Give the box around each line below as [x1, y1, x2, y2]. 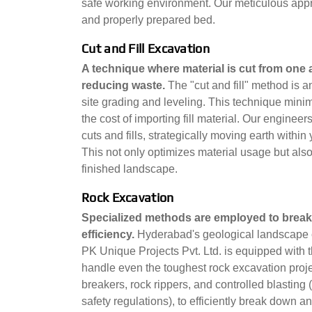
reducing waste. [81, 79, 168, 91]
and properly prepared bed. [81, 14, 215, 26]
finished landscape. [81, 163, 178, 175]
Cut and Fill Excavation [81, 41, 210, 56]
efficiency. [81, 228, 137, 240]
